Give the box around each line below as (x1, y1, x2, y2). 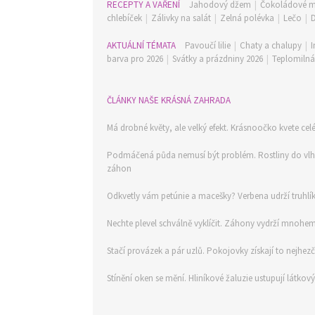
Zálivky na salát (151, 12, 211, 24)
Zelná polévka (220, 12, 274, 24)
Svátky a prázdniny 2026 (172, 53, 263, 65)
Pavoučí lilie (185, 39, 231, 51)
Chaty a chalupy (240, 39, 302, 51)
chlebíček (107, 12, 142, 24)
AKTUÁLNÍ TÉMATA (107, 39, 178, 51)
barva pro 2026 (107, 53, 163, 65)
